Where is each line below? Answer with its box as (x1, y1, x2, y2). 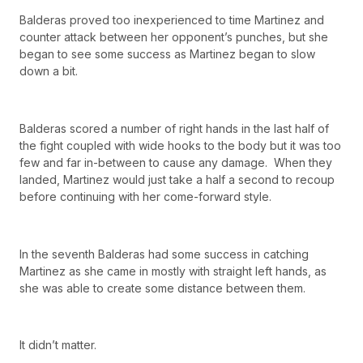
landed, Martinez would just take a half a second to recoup (19, 172, 335, 186)
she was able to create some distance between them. (19, 280, 305, 295)
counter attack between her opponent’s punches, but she (19, 30, 328, 45)
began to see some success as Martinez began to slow (19, 47, 315, 62)
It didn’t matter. (19, 338, 96, 352)
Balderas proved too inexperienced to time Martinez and (19, 13, 324, 28)
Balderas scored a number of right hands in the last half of (19, 121, 329, 135)
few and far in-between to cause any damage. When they (19, 155, 332, 169)
